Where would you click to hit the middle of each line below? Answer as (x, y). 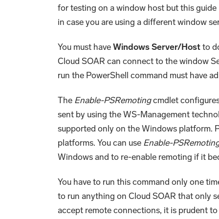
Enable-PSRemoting (113, 100)
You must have (85, 47)
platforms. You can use (100, 142)
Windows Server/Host (157, 47)
